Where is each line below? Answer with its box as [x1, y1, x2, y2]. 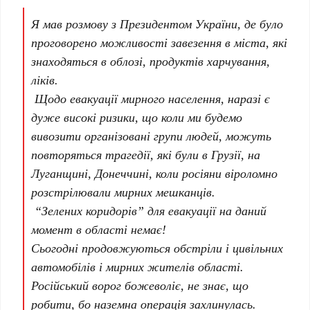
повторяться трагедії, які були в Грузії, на [31, 146, 261, 163]
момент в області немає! [31, 221, 167, 238]
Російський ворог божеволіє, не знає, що [31, 277, 249, 294]
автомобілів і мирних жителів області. [31, 258, 244, 275]
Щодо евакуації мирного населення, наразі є [31, 90, 271, 107]
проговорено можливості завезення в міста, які [31, 34, 288, 51]
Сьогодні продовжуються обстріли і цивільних [31, 239, 284, 257]
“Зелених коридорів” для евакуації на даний [35, 202, 267, 219]
